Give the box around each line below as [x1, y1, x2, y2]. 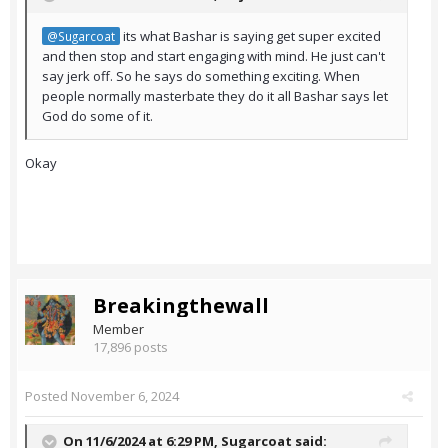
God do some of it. [42, 107, 153, 126]
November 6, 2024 [71, 387, 179, 406]
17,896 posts [93, 338, 168, 357]
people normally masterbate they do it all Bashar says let [42, 87, 388, 106]
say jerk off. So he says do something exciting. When [42, 67, 360, 86]
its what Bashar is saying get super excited [120, 27, 381, 46]
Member [93, 320, 144, 339]
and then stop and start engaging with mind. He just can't [42, 47, 385, 66]
